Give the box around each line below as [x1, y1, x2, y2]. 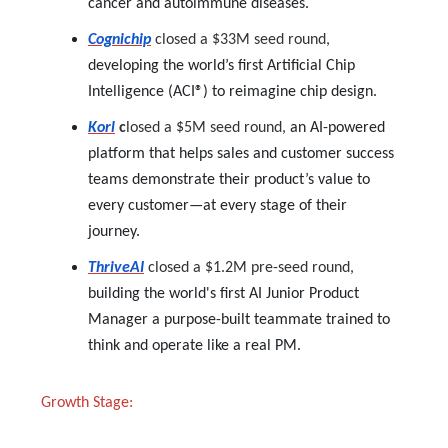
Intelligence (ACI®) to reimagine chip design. [88, 83, 377, 100]
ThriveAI [88, 259, 144, 276]
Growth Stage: [41, 394, 133, 411]
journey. [88, 223, 140, 240]
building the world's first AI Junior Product [88, 285, 359, 302]
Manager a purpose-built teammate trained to [88, 311, 390, 328]
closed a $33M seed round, [155, 31, 330, 48]
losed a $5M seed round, [126, 119, 290, 136]
